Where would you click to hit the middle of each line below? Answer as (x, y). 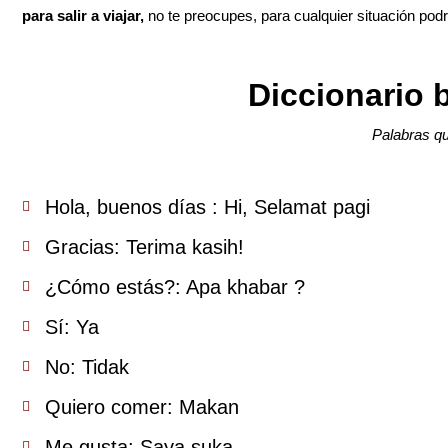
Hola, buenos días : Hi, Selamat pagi (207, 207)
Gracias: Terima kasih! (144, 247)
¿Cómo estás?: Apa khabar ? (174, 287)
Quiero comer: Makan (141, 407)
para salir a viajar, (83, 16)
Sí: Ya (71, 327)
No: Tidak (86, 367)
